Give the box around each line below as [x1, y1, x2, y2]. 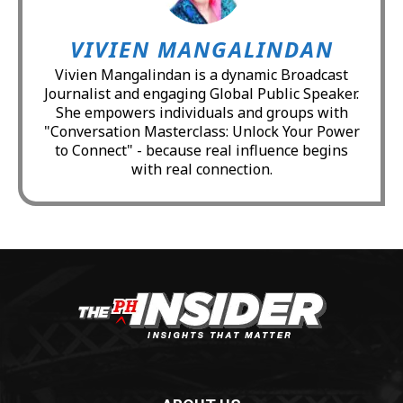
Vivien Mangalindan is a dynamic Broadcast [55, 64, 348, 85]
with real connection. [130, 158, 273, 179]
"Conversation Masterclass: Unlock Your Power [43, 121, 360, 141]
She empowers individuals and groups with [55, 102, 348, 122]
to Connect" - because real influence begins [55, 139, 348, 160]
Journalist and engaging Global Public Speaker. [44, 83, 359, 103]
